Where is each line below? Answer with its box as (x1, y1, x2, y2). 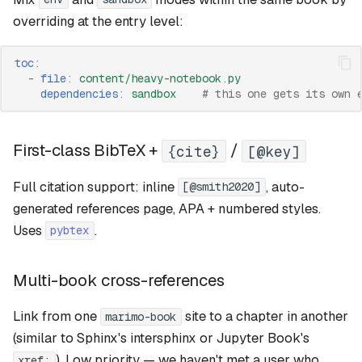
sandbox (131, 86, 177, 101)
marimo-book (105, 309, 177, 325)
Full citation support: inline (13, 178, 178, 196)
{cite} (167, 141, 221, 161)
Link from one (13, 308, 100, 326)
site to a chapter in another (181, 308, 348, 326)
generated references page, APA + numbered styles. (13, 200, 321, 217)
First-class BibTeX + (13, 139, 162, 162)
